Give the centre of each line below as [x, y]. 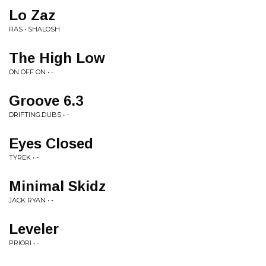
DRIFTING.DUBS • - [39, 115]
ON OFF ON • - [31, 72]
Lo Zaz [32, 15]
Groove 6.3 [46, 101]
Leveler [34, 229]
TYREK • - [24, 157]
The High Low [57, 58]
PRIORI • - [24, 243]
